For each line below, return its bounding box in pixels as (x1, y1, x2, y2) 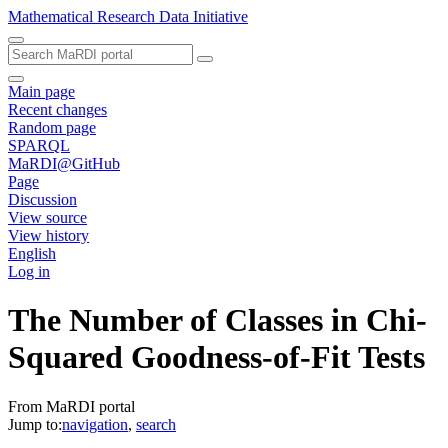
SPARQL (8, 137, 70, 154)
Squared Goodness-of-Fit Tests (8, 339, 425, 376)
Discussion (8, 191, 77, 208)
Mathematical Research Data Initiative (8, 8, 248, 25)
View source (8, 209, 87, 226)
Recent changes (8, 101, 107, 118)
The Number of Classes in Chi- (8, 302, 427, 339)
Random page (8, 119, 96, 136)
